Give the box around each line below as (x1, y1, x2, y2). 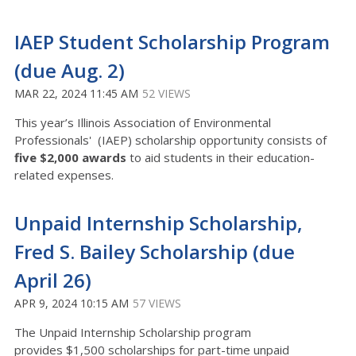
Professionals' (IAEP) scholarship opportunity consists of (14, 132, 327, 148)
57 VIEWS (133, 296, 181, 311)
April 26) (14, 267, 91, 293)
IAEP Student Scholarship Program (14, 29, 330, 55)
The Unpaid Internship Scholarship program (14, 324, 251, 340)
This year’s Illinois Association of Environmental (14, 114, 271, 130)
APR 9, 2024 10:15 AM (14, 296, 129, 311)
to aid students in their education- (126, 149, 315, 165)
